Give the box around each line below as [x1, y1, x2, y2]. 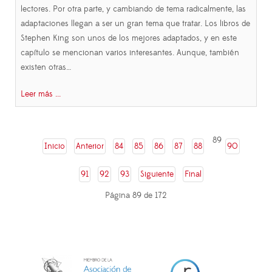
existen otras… [21, 62, 71, 73]
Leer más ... [21, 89, 61, 100]
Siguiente [140, 169, 174, 180]
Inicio [44, 141, 65, 152]
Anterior [76, 141, 104, 152]
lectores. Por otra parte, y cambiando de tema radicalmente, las [21, 4, 246, 15]
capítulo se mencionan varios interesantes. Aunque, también [21, 47, 239, 59]
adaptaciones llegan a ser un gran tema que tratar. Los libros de [21, 18, 250, 30]
